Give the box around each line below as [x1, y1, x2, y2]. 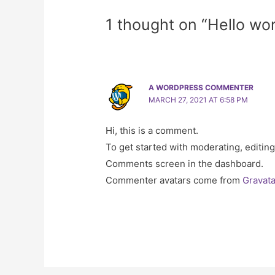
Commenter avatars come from [106, 174, 243, 187]
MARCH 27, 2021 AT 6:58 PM [149, 95, 249, 105]
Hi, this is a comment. [106, 125, 199, 137]
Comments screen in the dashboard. [106, 158, 264, 170]
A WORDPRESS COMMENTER [149, 83, 254, 93]
